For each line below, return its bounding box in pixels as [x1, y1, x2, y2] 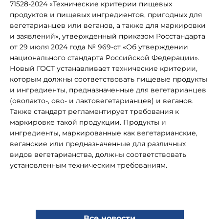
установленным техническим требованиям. [10, 161, 167, 170]
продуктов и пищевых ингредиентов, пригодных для [10, 10, 202, 19]
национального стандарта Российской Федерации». [10, 53, 199, 62]
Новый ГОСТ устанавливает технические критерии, [10, 64, 197, 73]
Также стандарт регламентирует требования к [10, 107, 179, 116]
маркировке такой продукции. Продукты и [10, 118, 166, 127]
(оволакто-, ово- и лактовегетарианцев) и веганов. [10, 96, 194, 105]
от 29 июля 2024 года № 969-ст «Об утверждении [10, 43, 188, 51]
